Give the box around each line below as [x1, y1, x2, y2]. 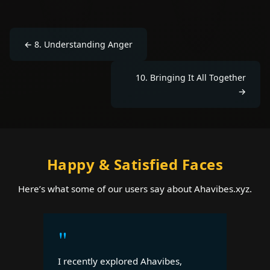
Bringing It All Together [150, 71, 246, 83]
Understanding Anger [44, 38, 133, 50]
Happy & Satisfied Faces [46, 154, 224, 174]
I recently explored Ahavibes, [58, 254, 182, 267]
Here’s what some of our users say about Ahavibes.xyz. [18, 182, 252, 195]
